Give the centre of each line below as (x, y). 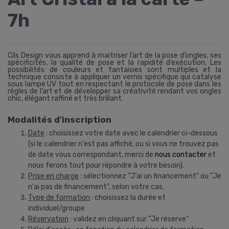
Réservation (48, 219)
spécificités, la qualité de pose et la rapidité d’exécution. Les (114, 62)
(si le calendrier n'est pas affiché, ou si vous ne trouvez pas (123, 144)
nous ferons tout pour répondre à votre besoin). (106, 166)
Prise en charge (53, 176)
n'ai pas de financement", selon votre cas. (96, 187)
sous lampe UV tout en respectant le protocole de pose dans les (114, 84)
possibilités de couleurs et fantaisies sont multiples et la (114, 70)
